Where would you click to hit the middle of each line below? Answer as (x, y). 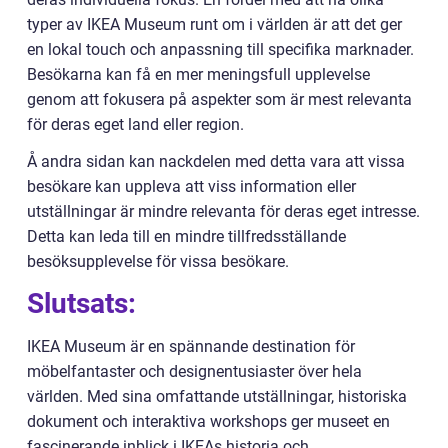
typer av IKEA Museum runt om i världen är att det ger (214, 25)
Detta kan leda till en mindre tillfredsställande (186, 237)
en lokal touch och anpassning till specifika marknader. (220, 50)
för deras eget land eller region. (135, 125)
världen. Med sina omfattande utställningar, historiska (217, 397)
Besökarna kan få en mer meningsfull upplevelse (198, 75)
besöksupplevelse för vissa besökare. (158, 262)
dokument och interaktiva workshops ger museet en (208, 422)
